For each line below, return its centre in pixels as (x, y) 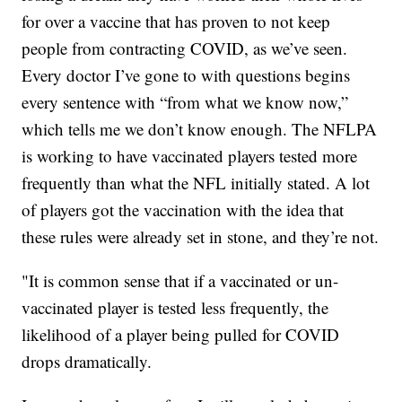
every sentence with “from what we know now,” (185, 102)
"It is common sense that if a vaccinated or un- (180, 281)
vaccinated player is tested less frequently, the (175, 308)
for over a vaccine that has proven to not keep (176, 22)
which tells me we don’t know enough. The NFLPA (200, 129)
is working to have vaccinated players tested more (190, 156)
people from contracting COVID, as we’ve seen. (185, 48)
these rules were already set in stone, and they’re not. (201, 237)
